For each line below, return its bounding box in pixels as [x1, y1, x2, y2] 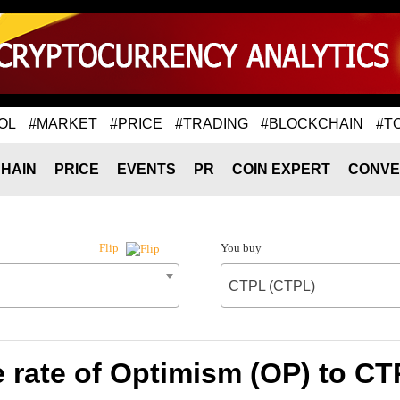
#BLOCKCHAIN [261, 115, 363, 131]
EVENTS [117, 162, 176, 177]
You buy [220, 241, 262, 254]
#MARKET [29, 115, 97, 131]
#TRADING [175, 115, 248, 131]
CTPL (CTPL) [228, 279, 315, 294]
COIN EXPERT [232, 162, 330, 177]
